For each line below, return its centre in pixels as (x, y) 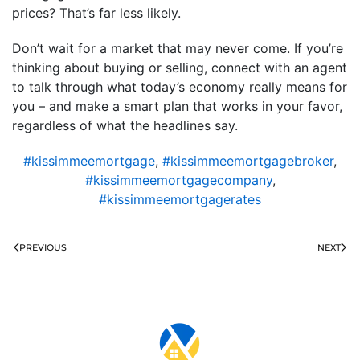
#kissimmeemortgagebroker (248, 160)
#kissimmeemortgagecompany (178, 180)
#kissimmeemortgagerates (180, 199)
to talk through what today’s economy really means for (180, 86)
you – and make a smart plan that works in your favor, (177, 106)
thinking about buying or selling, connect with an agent (180, 67)
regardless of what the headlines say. (125, 125)
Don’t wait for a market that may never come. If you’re (178, 48)
